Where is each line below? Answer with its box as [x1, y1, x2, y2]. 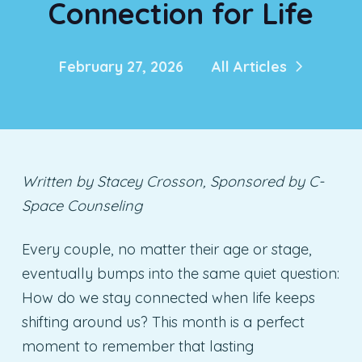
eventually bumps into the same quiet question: [21, 263, 339, 283]
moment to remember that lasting [21, 336, 254, 356]
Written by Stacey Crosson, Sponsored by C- [21, 172, 324, 191]
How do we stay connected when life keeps [21, 288, 315, 307]
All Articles [212, 57, 287, 76]
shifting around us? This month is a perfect [21, 312, 305, 331]
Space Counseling [21, 196, 142, 215]
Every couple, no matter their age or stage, [21, 239, 312, 259]
